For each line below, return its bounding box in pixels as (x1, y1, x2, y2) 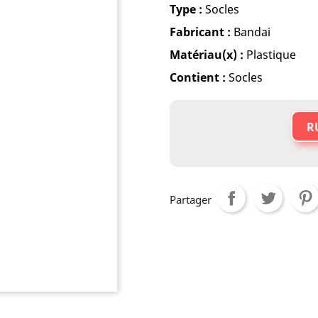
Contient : (170, 70, 229, 85)
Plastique (243, 47, 296, 62)
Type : (170, 1, 205, 17)
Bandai (231, 24, 270, 40)
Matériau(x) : (170, 47, 243, 62)
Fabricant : (170, 24, 231, 40)
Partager (170, 192, 212, 207)
